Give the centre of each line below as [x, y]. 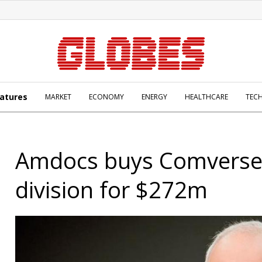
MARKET [58, 97]
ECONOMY [106, 97]
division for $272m [111, 189]
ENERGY [154, 97]
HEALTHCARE [206, 97]
